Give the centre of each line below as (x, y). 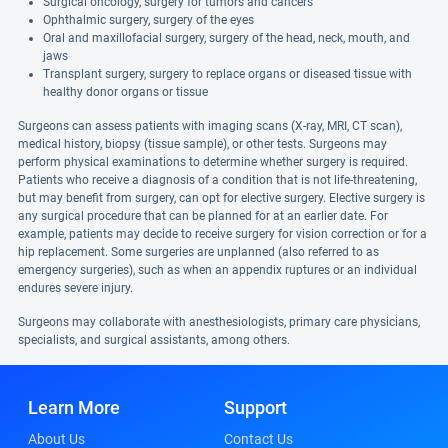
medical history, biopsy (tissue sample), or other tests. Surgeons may (202, 144)
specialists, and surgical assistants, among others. (154, 340)
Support (255, 407)
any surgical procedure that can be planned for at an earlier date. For (203, 216)
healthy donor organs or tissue (125, 92)
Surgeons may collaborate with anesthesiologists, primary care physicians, (219, 322)
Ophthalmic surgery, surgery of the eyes (148, 20)
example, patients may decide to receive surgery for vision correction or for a (222, 234)
